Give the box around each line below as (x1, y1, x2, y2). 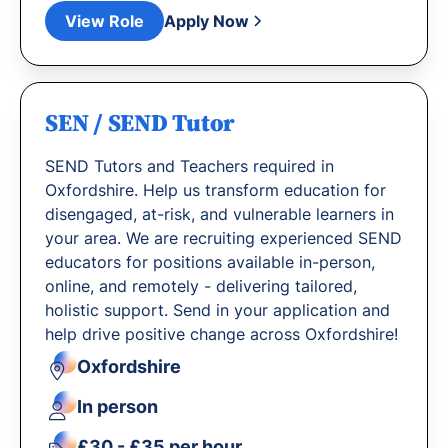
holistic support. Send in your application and (45, 300, 390, 320)
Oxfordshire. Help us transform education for (45, 180, 386, 200)
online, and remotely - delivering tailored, (45, 276, 357, 296)
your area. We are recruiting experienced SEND (45, 228, 402, 248)
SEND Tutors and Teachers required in (45, 156, 334, 176)
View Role (65, 11, 144, 31)
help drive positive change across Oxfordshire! (45, 324, 398, 344)
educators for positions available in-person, (45, 252, 375, 272)
